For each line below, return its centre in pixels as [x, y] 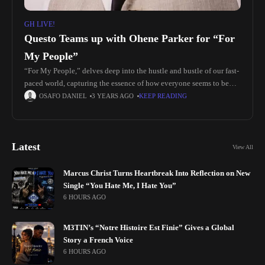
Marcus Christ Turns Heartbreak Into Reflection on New [157, 173]
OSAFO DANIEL [63, 96]
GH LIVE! [40, 24]
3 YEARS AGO [113, 96]
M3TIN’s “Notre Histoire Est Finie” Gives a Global [149, 228]
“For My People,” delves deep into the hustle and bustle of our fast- [132, 71]
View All [243, 147]
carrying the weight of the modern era [84, 96]
